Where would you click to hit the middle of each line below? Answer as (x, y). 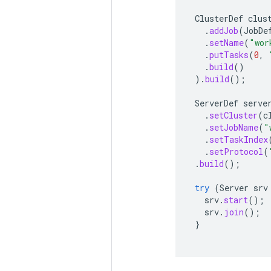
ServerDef (217, 103)
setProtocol (236, 151)
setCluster (233, 115)
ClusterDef (219, 18)
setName (227, 42)
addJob (224, 30)
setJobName (234, 127)
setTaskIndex (239, 139)
